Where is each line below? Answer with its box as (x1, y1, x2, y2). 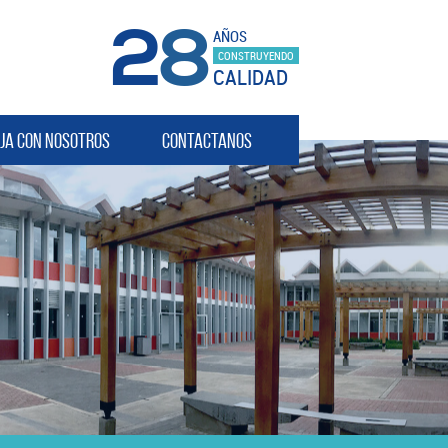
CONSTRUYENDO (217, 47, 294, 63)
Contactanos (161, 128, 252, 152)
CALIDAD (212, 62, 288, 91)
